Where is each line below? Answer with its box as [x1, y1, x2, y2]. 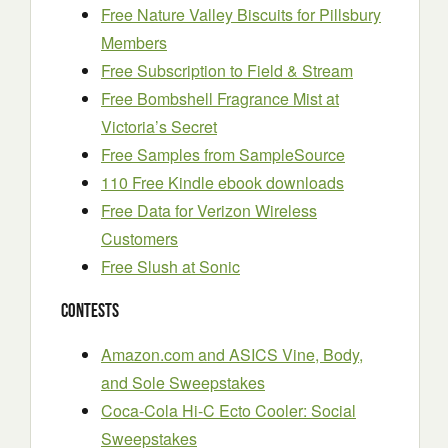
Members [101, 31, 167, 55]
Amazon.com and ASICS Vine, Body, [101, 342, 363, 366]
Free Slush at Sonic [101, 255, 240, 279]
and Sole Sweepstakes [101, 370, 265, 394]
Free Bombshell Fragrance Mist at [101, 87, 339, 111]
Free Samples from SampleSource [101, 143, 345, 167]
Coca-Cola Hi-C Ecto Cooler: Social [101, 398, 356, 422]
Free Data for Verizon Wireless [101, 199, 317, 223]
